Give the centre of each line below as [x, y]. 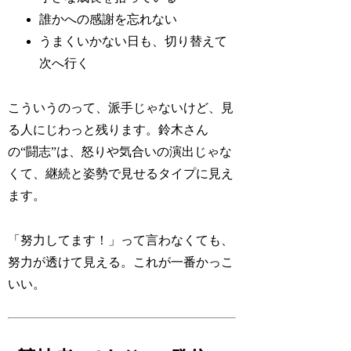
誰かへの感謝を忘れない [109, 19]
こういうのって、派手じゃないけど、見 [121, 107]
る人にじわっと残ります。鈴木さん [109, 129]
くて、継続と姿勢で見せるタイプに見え [121, 173]
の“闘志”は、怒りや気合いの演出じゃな [120, 151]
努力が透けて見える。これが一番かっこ [121, 262]
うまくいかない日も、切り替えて [134, 41]
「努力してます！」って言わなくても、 [121, 240]
